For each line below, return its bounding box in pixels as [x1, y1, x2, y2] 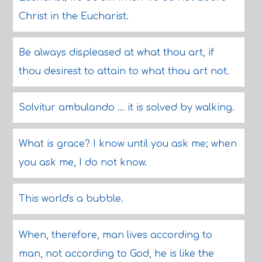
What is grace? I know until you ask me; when [18, 139, 237, 149]
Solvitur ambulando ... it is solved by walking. [18, 102, 235, 113]
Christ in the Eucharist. [18, 11, 129, 22]
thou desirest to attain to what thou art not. [18, 66, 229, 77]
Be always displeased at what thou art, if [18, 47, 214, 58]
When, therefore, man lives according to [18, 230, 212, 240]
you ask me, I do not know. [18, 157, 147, 168]
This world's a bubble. [18, 194, 123, 204]
